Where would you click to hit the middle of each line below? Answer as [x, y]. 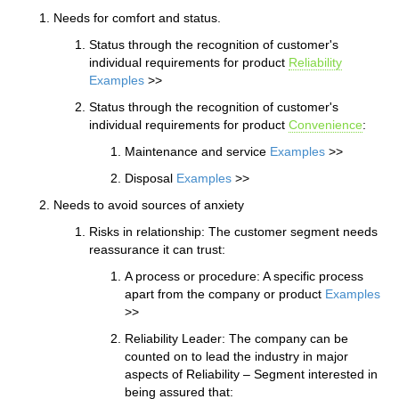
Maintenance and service [197, 151]
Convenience [326, 124]
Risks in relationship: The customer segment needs [233, 231]
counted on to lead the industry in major [236, 356]
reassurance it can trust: [157, 249]
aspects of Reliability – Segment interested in [251, 374]
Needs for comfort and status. [137, 17]
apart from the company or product [225, 293]
